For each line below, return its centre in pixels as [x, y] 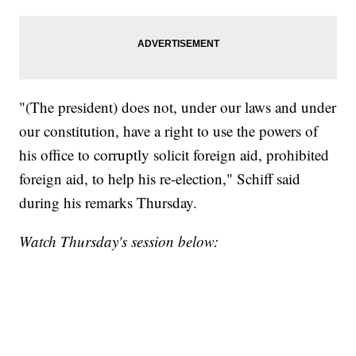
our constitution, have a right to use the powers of [169, 131]
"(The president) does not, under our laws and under [178, 107]
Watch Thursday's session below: [119, 242]
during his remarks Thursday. [108, 203]
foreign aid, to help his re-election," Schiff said [160, 179]
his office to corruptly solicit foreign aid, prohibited [174, 155]
